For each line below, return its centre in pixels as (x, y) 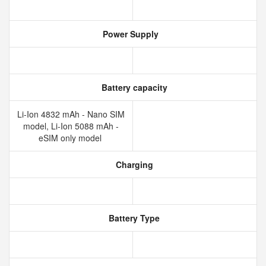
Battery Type (133, 218)
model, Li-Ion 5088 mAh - (71, 126)
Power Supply (129, 34)
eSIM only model (71, 138)
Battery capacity (133, 87)
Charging (133, 164)
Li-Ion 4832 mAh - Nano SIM (71, 114)
